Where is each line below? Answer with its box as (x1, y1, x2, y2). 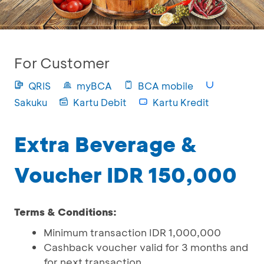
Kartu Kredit (153, 96, 209, 108)
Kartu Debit (73, 96, 127, 108)
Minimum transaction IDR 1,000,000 (44, 226, 221, 239)
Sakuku (14, 96, 47, 108)
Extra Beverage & (14, 130, 197, 157)
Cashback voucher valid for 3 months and (44, 240, 248, 253)
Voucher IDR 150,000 (14, 161, 237, 188)
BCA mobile (138, 80, 193, 92)
